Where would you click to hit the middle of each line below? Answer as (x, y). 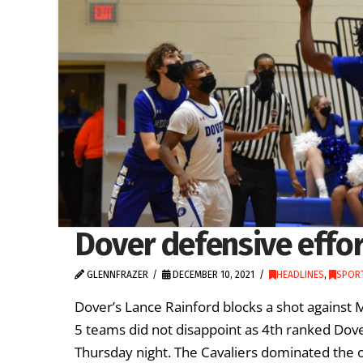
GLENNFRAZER (116, 274)
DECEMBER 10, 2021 (213, 274)
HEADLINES (300, 274)
